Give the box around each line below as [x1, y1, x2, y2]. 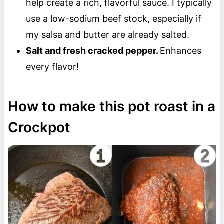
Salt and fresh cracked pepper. [25, 45, 160, 56]
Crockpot [7, 118, 74, 136]
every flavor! [25, 61, 79, 72]
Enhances [159, 45, 201, 56]
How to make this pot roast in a [7, 97, 215, 115]
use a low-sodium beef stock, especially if [25, 13, 201, 24]
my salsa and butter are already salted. [25, 29, 189, 40]
